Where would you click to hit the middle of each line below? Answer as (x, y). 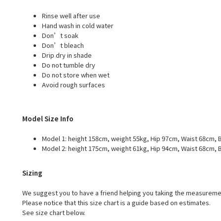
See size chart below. (54, 212)
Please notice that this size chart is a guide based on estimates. (117, 202)
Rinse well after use (71, 16)
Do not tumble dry (69, 65)
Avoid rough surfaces (74, 85)
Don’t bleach (63, 45)
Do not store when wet (76, 75)
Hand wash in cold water (78, 26)
